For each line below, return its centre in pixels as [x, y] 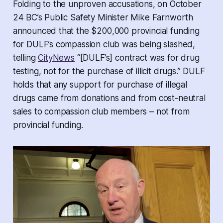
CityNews [56, 57]
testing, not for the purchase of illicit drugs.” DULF [109, 71]
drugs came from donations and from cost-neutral [109, 98]
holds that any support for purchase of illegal [100, 84]
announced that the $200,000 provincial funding [106, 31]
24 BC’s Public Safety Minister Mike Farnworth [103, 17]
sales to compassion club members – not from [101, 111]
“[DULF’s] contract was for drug [137, 57]
